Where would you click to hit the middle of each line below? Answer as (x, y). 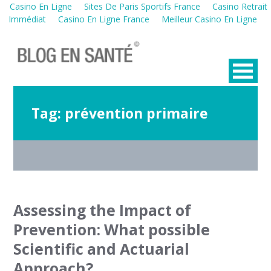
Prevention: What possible (112, 230)
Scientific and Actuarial (102, 249)
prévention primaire (137, 113)
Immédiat (27, 19)
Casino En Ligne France (103, 19)
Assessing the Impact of (103, 210)
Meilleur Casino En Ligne (209, 19)
